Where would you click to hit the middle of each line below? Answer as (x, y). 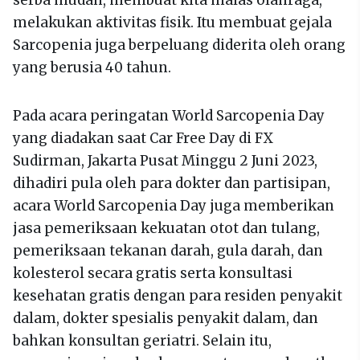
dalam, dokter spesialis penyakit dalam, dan (166, 319)
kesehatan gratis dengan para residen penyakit (178, 296)
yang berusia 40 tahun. (92, 68)
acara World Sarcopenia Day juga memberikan (174, 206)
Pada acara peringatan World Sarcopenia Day (169, 116)
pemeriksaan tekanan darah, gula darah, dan (168, 251)
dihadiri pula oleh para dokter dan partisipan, (172, 184)
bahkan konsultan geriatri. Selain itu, (142, 341)
